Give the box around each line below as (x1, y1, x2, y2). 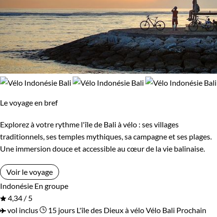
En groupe (34, 181, 68, 190)
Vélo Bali (146, 205, 175, 215)
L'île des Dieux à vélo (77, 205, 144, 215)
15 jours (46, 205, 75, 215)
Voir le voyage (6, 167, 53, 176)
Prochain (176, 205, 206, 215)
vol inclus (6, 205, 38, 215)
